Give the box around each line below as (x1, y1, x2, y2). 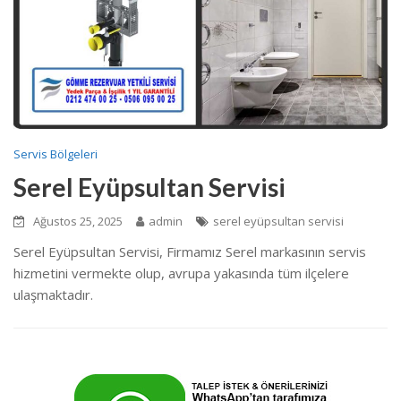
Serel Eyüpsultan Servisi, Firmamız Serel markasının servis (13, 242, 366, 260)
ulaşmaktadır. (13, 285, 93, 303)
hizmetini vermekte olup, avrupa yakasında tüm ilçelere (13, 263, 349, 282)
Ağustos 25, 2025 (33, 212, 123, 229)
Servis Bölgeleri (13, 145, 98, 162)
